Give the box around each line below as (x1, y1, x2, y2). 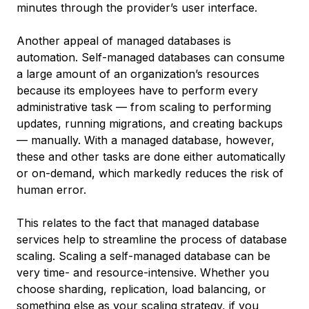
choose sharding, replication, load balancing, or (17, 282, 266, 296)
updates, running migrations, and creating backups (17, 117, 283, 130)
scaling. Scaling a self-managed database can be (17, 249, 270, 263)
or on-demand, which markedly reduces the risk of (17, 166, 283, 180)
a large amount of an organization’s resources (17, 67, 259, 81)
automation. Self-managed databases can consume (17, 50, 285, 64)
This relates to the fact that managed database (17, 216, 259, 230)
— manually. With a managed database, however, (17, 133, 275, 147)
